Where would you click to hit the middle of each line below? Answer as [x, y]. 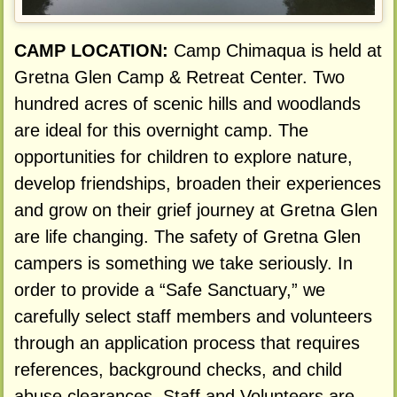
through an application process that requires [187, 343]
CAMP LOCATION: [93, 51]
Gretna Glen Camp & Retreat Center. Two [179, 78]
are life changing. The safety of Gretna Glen [187, 237]
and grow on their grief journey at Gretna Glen [195, 210]
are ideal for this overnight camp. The [161, 131]
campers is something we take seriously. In [183, 264]
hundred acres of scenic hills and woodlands [187, 104]
